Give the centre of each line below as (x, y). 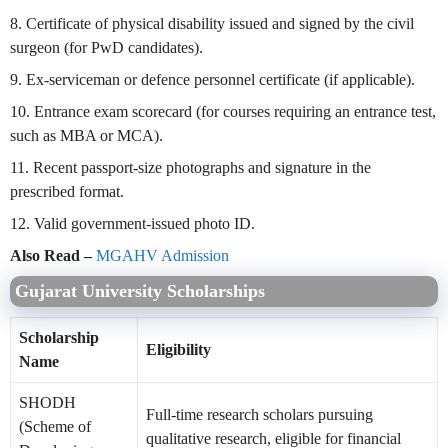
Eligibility (178, 349)
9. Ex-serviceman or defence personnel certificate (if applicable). (212, 79)
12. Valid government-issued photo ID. (132, 223)
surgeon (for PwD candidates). (106, 47)
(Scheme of (55, 426)
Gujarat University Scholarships (142, 290)
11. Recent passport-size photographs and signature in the (190, 167)
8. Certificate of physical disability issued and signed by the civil (212, 23)
